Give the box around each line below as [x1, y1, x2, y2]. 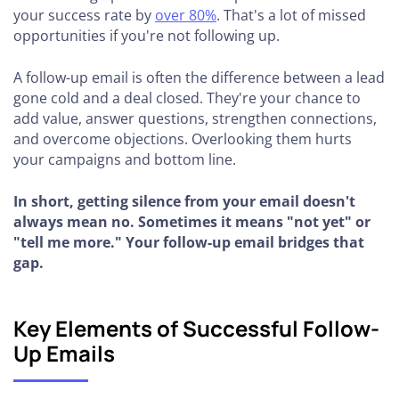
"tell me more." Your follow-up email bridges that [13, 232, 364, 252]
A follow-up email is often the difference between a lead [13, 68, 385, 87]
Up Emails [13, 338, 115, 368]
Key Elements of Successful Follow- [13, 313, 379, 343]
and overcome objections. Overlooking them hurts [13, 129, 352, 149]
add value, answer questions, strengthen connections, [13, 109, 377, 128]
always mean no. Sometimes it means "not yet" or [13, 212, 370, 232]
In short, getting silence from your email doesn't [13, 191, 355, 211]
